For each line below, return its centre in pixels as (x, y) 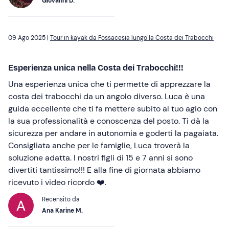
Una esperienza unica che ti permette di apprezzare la (109, 84)
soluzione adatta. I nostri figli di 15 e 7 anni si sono (100, 158)
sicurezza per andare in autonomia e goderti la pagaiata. (113, 133)
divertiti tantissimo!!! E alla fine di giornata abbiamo (104, 170)
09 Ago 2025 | (29, 38)
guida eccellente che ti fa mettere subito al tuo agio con (113, 109)
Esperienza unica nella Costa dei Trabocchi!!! (96, 68)
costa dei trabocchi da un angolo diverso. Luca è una (107, 97)
